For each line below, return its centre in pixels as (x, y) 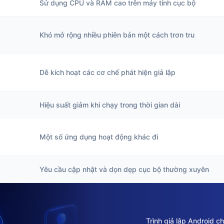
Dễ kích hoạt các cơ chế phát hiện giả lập (107, 72)
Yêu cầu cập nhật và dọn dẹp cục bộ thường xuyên (124, 169)
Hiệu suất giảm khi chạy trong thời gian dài (110, 105)
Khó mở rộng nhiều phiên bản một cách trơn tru (117, 35)
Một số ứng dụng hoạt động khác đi (99, 137)
